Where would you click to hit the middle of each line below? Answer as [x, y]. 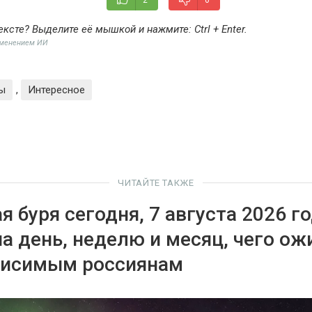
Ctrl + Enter [219, 29]
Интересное [56, 90]
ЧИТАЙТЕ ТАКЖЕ [156, 183]
